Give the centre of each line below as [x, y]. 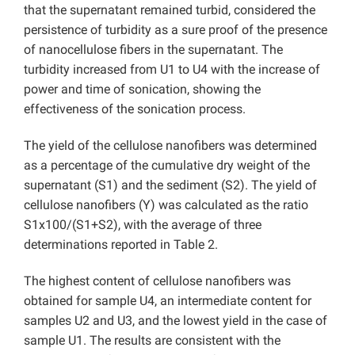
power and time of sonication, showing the [142, 90]
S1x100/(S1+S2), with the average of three [143, 225]
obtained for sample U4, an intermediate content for [168, 301]
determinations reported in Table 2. [121, 245]
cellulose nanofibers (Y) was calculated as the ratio [166, 205]
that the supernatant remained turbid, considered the [170, 10]
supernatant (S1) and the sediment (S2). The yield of [170, 185]
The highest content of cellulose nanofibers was [157, 281]
